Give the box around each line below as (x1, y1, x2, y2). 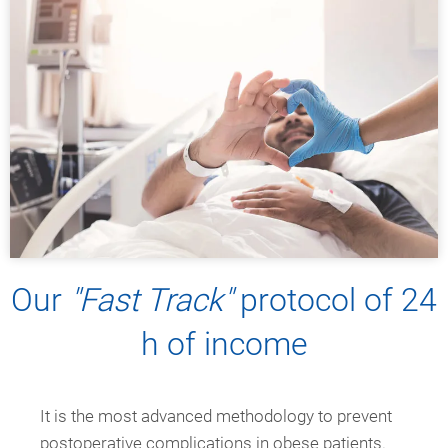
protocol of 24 (232, 281, 437, 320)
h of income (140, 325, 308, 364)
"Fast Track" (70, 281, 232, 320)
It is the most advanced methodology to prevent (40, 406, 392, 427)
